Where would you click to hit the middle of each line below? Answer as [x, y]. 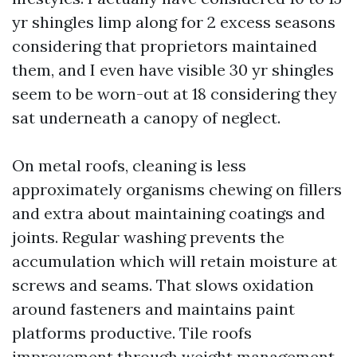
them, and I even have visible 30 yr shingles [173, 70]
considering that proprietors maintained [165, 46]
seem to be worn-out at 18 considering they [175, 94]
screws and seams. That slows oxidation [163, 285]
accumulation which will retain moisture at [175, 261]
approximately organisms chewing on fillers [177, 189]
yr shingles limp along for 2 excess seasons [174, 22]
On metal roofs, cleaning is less [129, 165]
